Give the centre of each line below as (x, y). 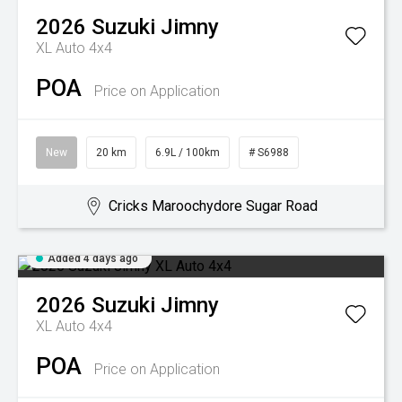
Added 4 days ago (93, 258)
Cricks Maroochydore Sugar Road (214, 206)
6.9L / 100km (188, 153)
